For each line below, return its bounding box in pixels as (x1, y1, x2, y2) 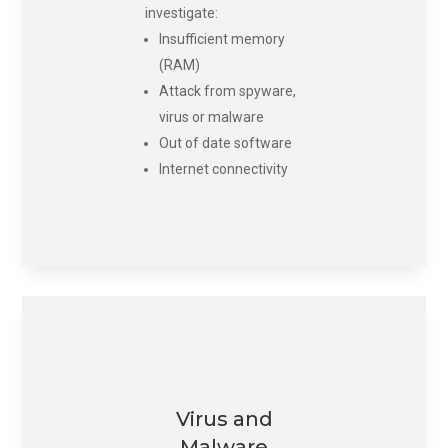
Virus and (175, 406, 273, 431)
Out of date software (158, 135, 292, 152)
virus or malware (158, 109, 264, 126)
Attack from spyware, (158, 83, 296, 100)
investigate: (144, 5, 218, 22)
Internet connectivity (158, 161, 288, 178)
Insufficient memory (158, 31, 285, 48)
